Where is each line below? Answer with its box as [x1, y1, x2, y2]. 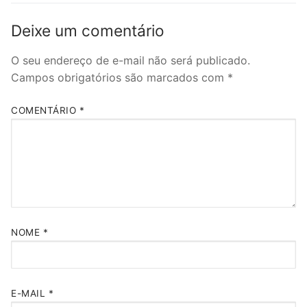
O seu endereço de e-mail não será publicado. [11, 53, 250, 67]
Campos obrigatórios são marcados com [11, 70, 228, 84]
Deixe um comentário [11, 21, 164, 40]
